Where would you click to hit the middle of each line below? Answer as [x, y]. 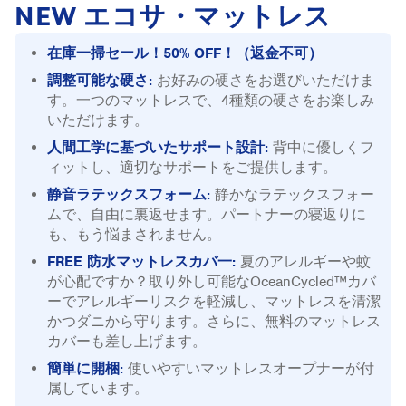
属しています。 [98, 388]
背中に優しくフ [324, 147]
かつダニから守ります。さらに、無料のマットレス [214, 321]
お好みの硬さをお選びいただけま [266, 80]
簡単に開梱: [87, 368]
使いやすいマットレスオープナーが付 [251, 368]
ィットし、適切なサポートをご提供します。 [192, 167]
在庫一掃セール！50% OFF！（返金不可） [185, 53]
